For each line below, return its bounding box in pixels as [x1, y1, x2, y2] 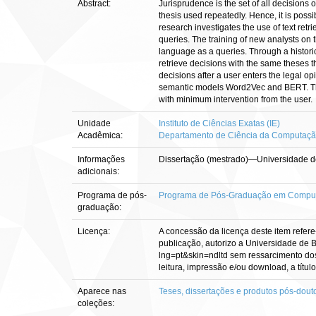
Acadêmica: [78, 130, 125, 140]
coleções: [78, 298, 114, 308]
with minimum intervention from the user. [159, 95, 312, 104]
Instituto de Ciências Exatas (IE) [159, 119, 280, 128]
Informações [78, 154, 125, 164]
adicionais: [78, 166, 121, 176]
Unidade [78, 119, 111, 128]
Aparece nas [78, 286, 126, 296]
